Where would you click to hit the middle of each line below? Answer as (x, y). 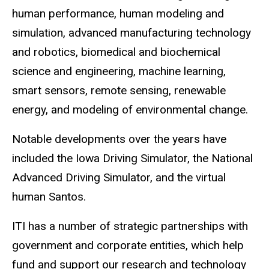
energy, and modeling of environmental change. (130, 110)
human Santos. (49, 197)
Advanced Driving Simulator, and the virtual (119, 178)
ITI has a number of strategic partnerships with (130, 226)
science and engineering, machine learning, (119, 71)
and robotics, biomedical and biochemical (116, 52)
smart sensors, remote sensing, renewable (119, 91)
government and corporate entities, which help (128, 245)
